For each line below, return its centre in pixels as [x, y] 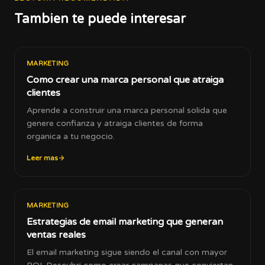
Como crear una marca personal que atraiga [125, 80]
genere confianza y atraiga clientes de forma [115, 123]
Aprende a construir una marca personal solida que [127, 110]
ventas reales [56, 235]
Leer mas [42, 158]
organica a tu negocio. [71, 136]
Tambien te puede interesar [100, 19]
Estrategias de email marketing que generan [125, 222]
